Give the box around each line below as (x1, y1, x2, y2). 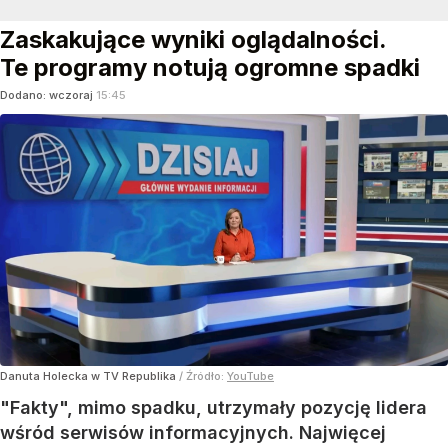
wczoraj (49, 88, 96, 103)
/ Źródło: (179, 369, 227, 384)
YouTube (227, 369, 274, 384)
